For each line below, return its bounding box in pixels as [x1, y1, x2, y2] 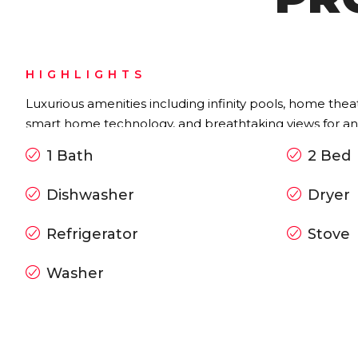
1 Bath [46, 147, 93, 165]
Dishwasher [46, 186, 134, 205]
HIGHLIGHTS [26, 67, 146, 82]
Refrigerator [46, 225, 138, 244]
